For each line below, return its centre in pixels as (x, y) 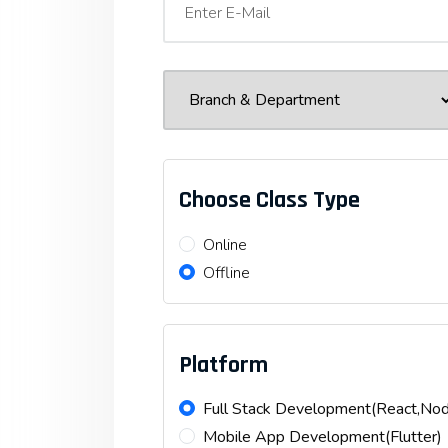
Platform (223, 364)
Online (225, 244)
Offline (226, 272)
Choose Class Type (269, 200)
